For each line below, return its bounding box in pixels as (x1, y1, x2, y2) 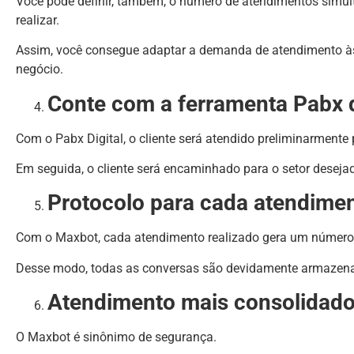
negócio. (16, 62, 63, 77)
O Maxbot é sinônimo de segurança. (16, 330, 217, 345)
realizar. (16, 12, 59, 28)
